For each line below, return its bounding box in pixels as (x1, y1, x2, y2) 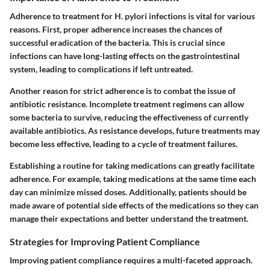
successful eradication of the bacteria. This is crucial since (10, 37, 225, 48)
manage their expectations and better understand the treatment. (10, 213, 248, 224)
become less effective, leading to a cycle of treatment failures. (10, 139, 237, 149)
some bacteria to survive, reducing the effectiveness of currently (10, 112, 248, 122)
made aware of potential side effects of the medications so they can (10, 200, 259, 210)
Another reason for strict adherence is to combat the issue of (10, 86, 236, 96)
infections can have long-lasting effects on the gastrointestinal (10, 51, 240, 61)
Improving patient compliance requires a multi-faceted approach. (10, 255, 253, 266)
